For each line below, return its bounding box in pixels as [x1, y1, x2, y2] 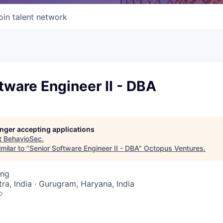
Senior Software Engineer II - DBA [29, 144, 139, 152]
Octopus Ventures [144, 144, 204, 152]
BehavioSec [3, 134, 42, 143]
